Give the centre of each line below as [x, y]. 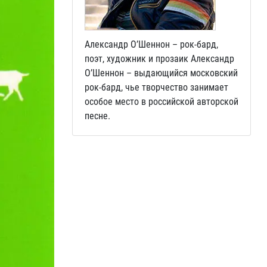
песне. [97, 116]
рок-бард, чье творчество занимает [156, 87]
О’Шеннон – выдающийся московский [161, 73]
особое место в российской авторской [162, 102]
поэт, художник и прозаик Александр [159, 59]
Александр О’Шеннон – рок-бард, [151, 44]
